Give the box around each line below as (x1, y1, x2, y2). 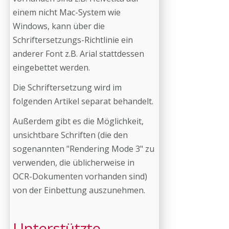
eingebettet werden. (13, 62, 90, 73)
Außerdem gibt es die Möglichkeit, (13, 116, 144, 127)
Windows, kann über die (13, 20, 105, 32)
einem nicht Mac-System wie (13, 7, 121, 18)
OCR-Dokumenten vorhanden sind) (13, 171, 147, 182)
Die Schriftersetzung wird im (13, 82, 122, 93)
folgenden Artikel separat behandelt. (13, 96, 153, 107)
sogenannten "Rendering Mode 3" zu (13, 143, 154, 154)
